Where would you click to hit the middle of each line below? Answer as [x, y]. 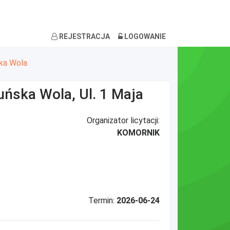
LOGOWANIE [144, 36]
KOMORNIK [138, 133]
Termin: [102, 200]
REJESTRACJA [84, 36]
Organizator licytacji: [123, 120]
